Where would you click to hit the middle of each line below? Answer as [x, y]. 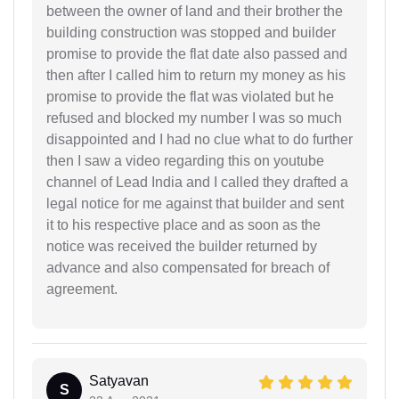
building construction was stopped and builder [191, 33]
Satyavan [119, 381]
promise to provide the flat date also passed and [197, 54]
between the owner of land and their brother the [195, 11]
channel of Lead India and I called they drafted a [197, 182]
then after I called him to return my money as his [196, 75]
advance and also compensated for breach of [188, 268]
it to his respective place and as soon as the [183, 225]
